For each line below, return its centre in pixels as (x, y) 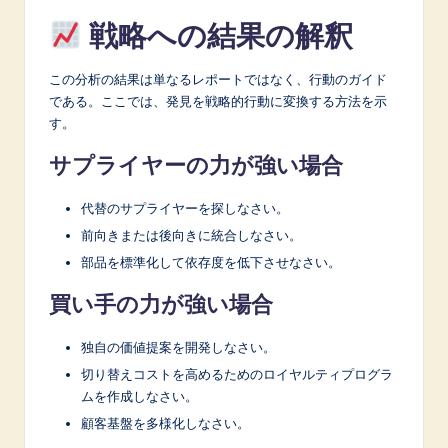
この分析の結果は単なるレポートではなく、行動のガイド (218, 78)
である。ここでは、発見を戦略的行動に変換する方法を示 (218, 100)
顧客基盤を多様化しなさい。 (165, 423)
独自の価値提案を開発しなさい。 (178, 347)
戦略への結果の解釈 (217, 35)
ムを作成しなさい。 (139, 396)
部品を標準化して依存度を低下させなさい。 (211, 262)
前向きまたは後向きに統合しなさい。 (191, 234)
